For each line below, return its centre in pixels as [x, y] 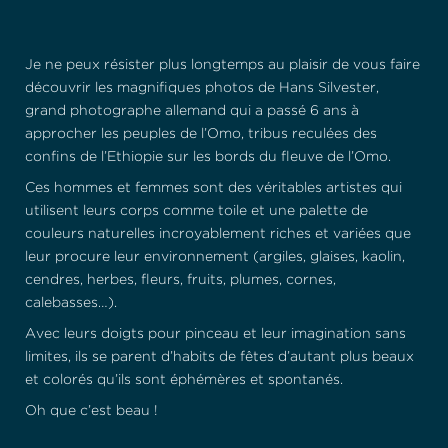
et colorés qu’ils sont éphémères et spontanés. [184, 380]
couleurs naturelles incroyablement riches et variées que [218, 234]
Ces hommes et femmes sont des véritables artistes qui [213, 188]
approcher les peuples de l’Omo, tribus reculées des [201, 134]
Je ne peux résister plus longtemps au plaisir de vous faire [222, 65]
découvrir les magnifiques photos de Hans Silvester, [202, 88]
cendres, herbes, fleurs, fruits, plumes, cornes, [180, 280]
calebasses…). [71, 303]
